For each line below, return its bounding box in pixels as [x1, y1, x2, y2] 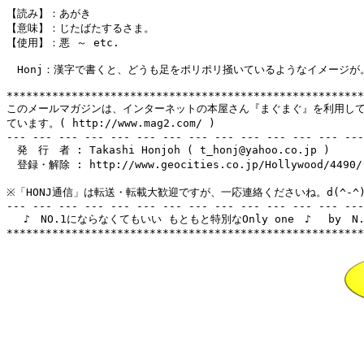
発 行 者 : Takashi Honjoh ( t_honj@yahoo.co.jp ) [6, 144, 330, 156]
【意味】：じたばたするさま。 [6, 22, 154, 34]
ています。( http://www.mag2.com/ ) [6, 117, 215, 129]
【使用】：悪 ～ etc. [6, 37, 119, 49]
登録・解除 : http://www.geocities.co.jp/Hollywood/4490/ [6, 158, 362, 171]
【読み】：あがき [6, 7, 91, 19]
